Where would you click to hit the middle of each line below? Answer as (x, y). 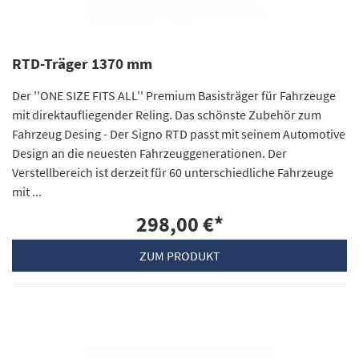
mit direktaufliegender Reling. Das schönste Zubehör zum (167, 115)
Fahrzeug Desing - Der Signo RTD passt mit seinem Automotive (179, 134)
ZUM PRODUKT (179, 256)
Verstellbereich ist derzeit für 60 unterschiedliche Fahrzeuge (173, 173)
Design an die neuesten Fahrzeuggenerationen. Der (149, 153)
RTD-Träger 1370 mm (82, 64)
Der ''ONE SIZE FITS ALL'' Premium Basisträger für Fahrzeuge (174, 96)
